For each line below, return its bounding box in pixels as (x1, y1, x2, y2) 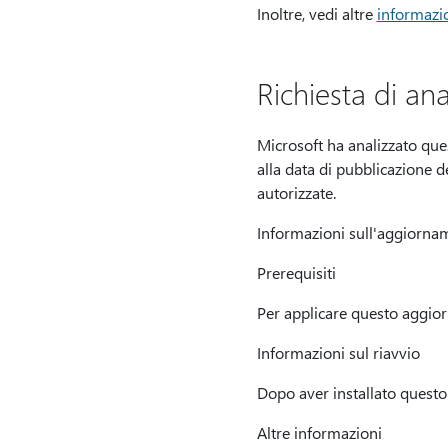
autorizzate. (256, 182, 336, 203)
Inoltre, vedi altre (256, 3, 377, 24)
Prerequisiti (256, 262, 336, 283)
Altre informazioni (256, 422, 382, 443)
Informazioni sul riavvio (256, 342, 420, 363)
